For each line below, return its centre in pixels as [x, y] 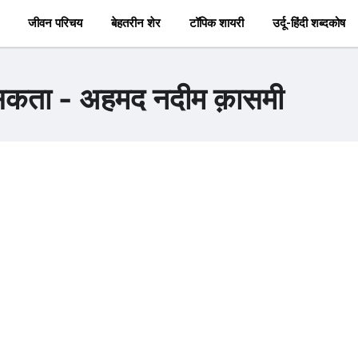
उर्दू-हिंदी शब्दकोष [308, 23]
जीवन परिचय [55, 23]
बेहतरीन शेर [135, 23]
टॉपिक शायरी [216, 23]
